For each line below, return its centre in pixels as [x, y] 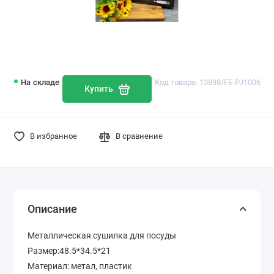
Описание [52, 209]
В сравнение [139, 136]
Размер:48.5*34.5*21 [69, 250]
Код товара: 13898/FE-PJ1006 [207, 83]
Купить [98, 89]
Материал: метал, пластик [80, 266]
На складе [40, 83]
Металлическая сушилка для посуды [102, 235]
